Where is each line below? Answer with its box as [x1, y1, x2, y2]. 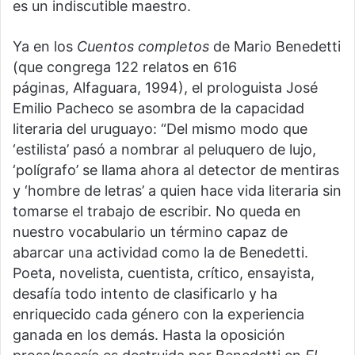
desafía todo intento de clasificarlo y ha [13, 284, 277, 302]
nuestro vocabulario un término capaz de [13, 223, 288, 240]
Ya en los [13, 37, 77, 55]
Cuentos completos [77, 37, 209, 55]
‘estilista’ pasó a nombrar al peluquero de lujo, [13, 140, 316, 158]
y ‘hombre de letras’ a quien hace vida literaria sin [13, 181, 342, 199]
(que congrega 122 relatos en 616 [13, 58, 237, 75]
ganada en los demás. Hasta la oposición [13, 326, 285, 343]
